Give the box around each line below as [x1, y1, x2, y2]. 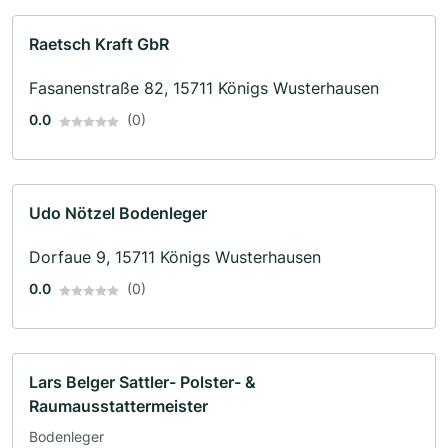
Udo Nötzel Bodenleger [29, 203, 207, 224]
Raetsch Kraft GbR [29, 34, 169, 55]
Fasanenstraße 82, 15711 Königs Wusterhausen [29, 78, 379, 99]
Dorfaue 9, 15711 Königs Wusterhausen [29, 247, 321, 268]
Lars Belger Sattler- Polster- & [29, 372, 256, 393]
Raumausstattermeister [29, 396, 208, 417]
